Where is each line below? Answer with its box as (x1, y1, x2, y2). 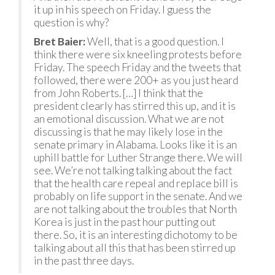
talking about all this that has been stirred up (34, 241, 236, 254)
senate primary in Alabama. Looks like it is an (34, 138, 237, 151)
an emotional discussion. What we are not (34, 112, 224, 125)
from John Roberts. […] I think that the (34, 87, 203, 99)
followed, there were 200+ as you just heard (34, 74, 238, 87)
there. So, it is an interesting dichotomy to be (34, 228, 238, 241)
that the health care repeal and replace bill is (34, 177, 238, 190)
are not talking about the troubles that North (34, 203, 237, 215)
